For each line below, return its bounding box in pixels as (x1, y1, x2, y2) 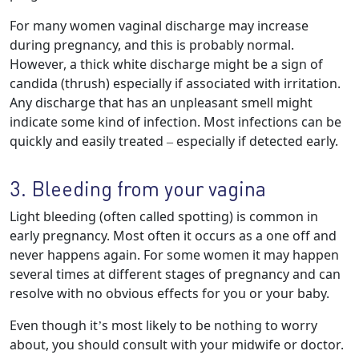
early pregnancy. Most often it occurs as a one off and (10, 227, 337, 244)
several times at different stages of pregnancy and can (10, 265, 341, 283)
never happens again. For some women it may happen (10, 246, 339, 264)
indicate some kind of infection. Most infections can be (10, 113, 341, 131)
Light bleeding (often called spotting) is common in (10, 208, 318, 225)
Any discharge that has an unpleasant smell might (10, 94, 313, 111)
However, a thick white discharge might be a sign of (10, 55, 323, 73)
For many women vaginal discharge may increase (10, 17, 309, 34)
